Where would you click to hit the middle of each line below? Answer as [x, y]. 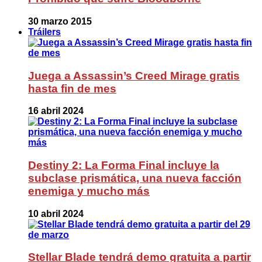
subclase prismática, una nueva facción [135, 178]
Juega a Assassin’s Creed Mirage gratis [134, 75]
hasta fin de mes [72, 88]
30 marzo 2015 [60, 21]
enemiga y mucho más [89, 191]
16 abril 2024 [56, 111]
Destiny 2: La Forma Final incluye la [124, 165]
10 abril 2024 [56, 213]
